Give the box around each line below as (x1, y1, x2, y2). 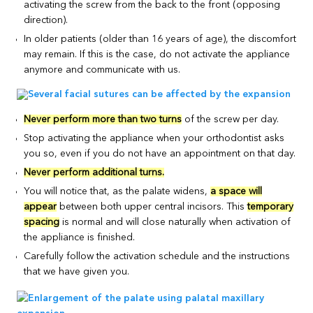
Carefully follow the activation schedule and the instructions (24, 251, 291, 261)
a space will (210, 186, 263, 196)
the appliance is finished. (24, 232, 136, 242)
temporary (247, 201, 294, 212)
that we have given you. (24, 266, 130, 277)
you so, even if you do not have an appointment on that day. (24, 148, 296, 159)
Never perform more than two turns (24, 114, 182, 124)
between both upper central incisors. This (57, 201, 248, 212)
